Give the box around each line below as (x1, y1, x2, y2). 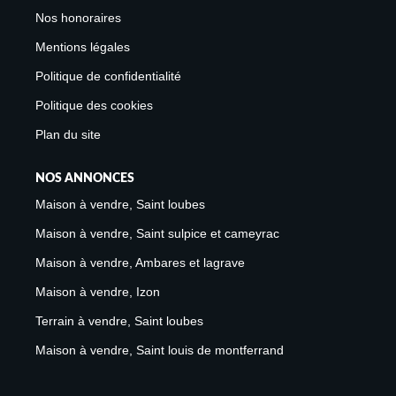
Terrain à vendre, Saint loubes (35, 314, 203, 329)
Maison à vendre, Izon (35, 285, 160, 300)
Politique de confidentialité (35, 68, 181, 83)
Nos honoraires (35, 10, 121, 25)
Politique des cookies (35, 97, 153, 112)
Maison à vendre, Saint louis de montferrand (35, 343, 284, 358)
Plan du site (35, 126, 101, 141)
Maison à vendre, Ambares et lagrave (35, 255, 245, 270)
